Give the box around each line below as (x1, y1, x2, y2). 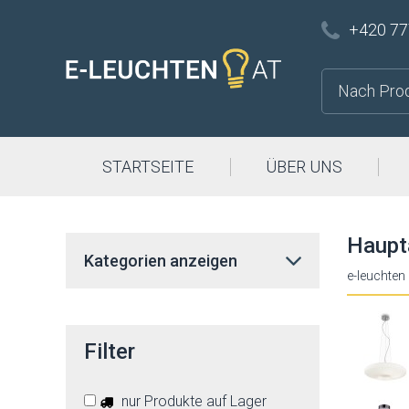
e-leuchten (346, 268, 405, 283)
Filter (84, 339, 135, 364)
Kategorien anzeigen (84, 251, 237, 270)
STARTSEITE (102, 157, 194, 176)
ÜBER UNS (266, 157, 342, 176)
